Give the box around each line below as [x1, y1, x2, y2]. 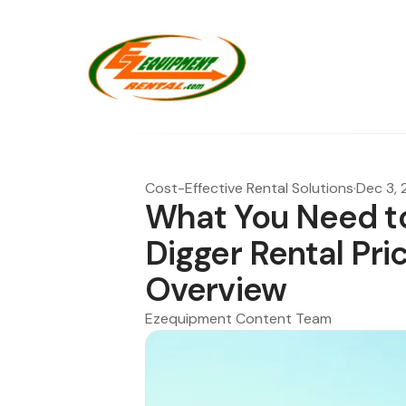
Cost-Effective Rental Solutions [145, 179, 353, 198]
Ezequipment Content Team [145, 309, 332, 328]
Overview [145, 268, 286, 311]
